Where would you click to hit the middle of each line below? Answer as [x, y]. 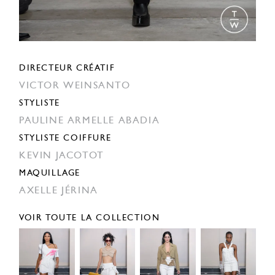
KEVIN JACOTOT [62, 156]
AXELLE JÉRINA [59, 191]
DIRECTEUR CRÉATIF [67, 69]
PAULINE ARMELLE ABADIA [90, 121]
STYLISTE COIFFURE [65, 139]
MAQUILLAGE [50, 174]
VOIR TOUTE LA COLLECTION [90, 219]
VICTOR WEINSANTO [75, 86]
